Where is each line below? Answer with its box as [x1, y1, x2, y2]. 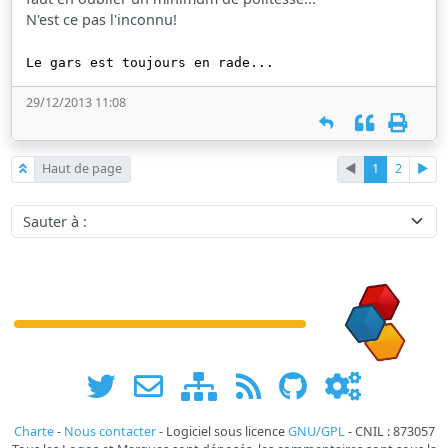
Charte [13, 422, 54, 440]
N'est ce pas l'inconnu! [26, 9, 178, 29]
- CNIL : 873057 [344, 422, 435, 440]
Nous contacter [63, 422, 156, 440]
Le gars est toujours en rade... [26, 54, 275, 70]
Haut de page [42, 160, 123, 178]
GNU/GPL [287, 422, 345, 440]
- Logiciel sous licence [155, 422, 288, 440]
